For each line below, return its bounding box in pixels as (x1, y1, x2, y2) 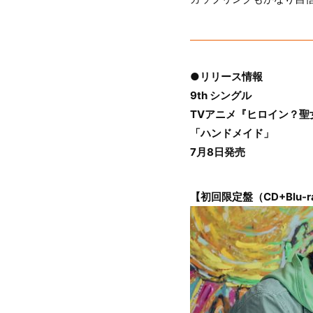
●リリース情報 (190, 69, 263, 83)
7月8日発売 (190, 145, 245, 159)
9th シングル (190, 88, 252, 102)
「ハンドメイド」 (190, 126, 274, 140)
